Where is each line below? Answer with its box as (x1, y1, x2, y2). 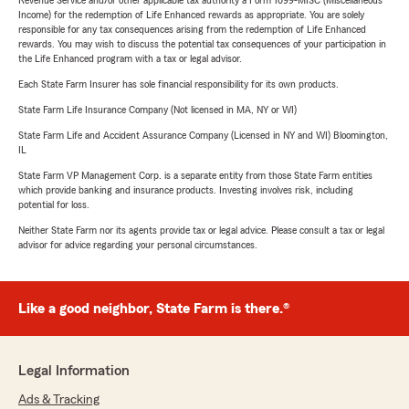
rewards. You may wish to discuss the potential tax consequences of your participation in (18, 38, 386, 50)
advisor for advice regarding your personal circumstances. (18, 239, 257, 251)
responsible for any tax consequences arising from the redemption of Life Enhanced (18, 24, 366, 36)
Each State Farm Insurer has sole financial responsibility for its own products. (18, 79, 339, 90)
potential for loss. (18, 199, 89, 211)
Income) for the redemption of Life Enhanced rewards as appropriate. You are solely (18, 9, 364, 21)
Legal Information (18, 363, 130, 379)
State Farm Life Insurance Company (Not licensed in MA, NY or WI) (18, 104, 297, 116)
